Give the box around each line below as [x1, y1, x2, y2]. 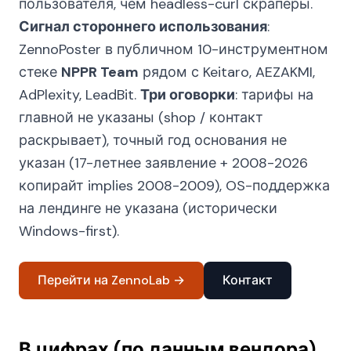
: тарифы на [235, 85, 313, 104]
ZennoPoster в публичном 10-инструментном [19, 40, 328, 59]
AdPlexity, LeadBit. [19, 85, 140, 104]
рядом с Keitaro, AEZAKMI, [139, 63, 315, 81]
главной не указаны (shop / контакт [19, 108, 263, 127]
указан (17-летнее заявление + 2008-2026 [19, 154, 308, 172]
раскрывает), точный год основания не [19, 131, 287, 150]
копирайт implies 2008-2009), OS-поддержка [19, 176, 330, 195]
